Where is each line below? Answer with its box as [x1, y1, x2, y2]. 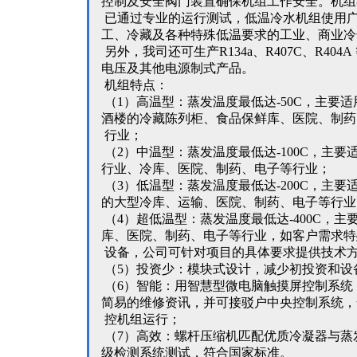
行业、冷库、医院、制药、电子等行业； [100, 162, 331, 175]
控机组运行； [100, 312, 181, 326]
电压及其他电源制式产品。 [100, 61, 254, 75]
